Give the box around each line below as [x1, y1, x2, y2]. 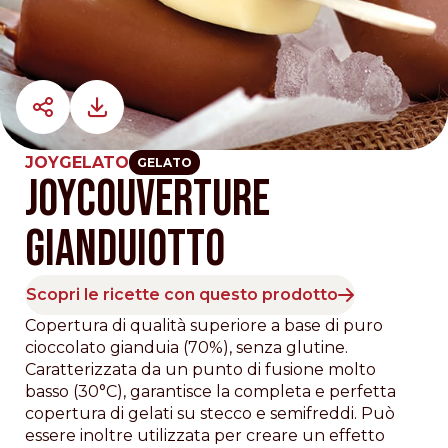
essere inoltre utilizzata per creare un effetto [25, 426, 385, 445]
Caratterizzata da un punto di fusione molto [25, 360, 376, 379]
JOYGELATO [25, 153, 129, 172]
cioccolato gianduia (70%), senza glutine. [25, 338, 348, 357]
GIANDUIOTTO [25, 220, 225, 280]
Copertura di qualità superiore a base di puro [25, 316, 383, 335]
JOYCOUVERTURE [25, 170, 270, 230]
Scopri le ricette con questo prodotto [26, 285, 338, 304]
